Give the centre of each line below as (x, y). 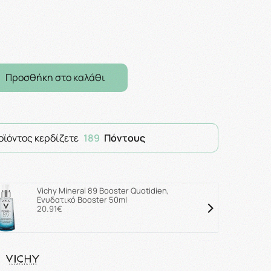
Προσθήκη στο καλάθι (56, 77)
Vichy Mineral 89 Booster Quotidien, (103, 190)
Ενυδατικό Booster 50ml (82, 199)
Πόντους (125, 138)
